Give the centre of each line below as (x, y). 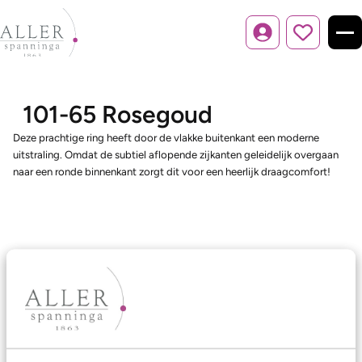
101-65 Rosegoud (118, 114)
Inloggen (282, 40)
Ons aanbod (51, 299)
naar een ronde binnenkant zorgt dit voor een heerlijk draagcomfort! (172, 171)
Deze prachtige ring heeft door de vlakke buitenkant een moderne (166, 137)
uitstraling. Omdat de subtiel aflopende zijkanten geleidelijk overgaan (176, 154)
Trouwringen (49, 333)
